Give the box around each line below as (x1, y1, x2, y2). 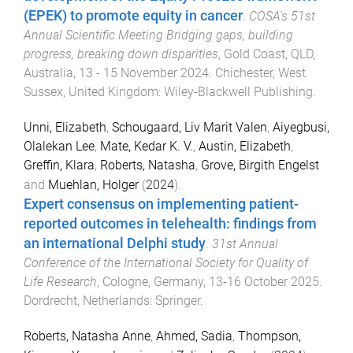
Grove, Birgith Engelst (201, 157, 319, 173)
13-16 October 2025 (209, 273, 319, 289)
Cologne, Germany (102, 273, 203, 289)
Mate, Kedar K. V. (100, 138, 193, 154)
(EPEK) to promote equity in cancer (24, 8, 243, 24)
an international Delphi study (24, 235, 206, 251)
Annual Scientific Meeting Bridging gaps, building (24, 28, 293, 43)
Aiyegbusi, (273, 119, 329, 135)
